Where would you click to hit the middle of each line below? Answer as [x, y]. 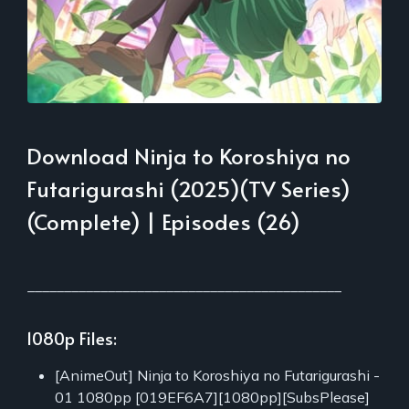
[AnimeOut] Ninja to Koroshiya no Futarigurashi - [217, 376]
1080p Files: [72, 338]
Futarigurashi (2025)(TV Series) [189, 189]
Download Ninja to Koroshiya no [189, 156]
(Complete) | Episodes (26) [163, 222]
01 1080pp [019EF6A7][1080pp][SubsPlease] [212, 398]
